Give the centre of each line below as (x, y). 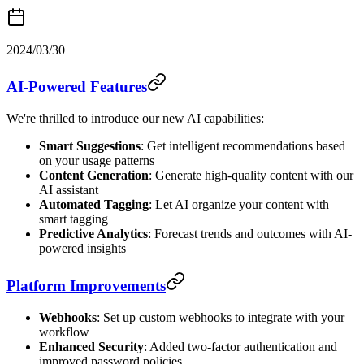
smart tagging (74, 219)
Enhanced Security (91, 346)
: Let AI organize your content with (239, 205)
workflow (64, 331)
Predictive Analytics (93, 234)
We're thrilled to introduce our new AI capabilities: (135, 119)
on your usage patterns (97, 161)
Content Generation (94, 175)
